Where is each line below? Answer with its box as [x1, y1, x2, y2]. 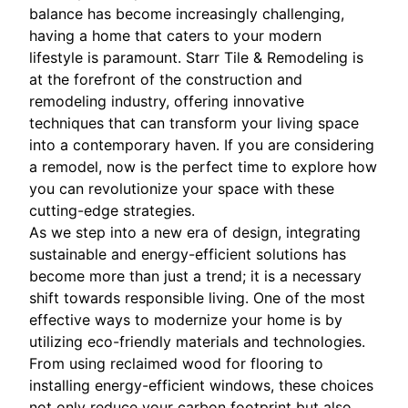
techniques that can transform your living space [29, 113, 359, 132]
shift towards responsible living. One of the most [29, 288, 365, 307]
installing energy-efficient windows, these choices [29, 375, 373, 394]
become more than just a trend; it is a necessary [29, 266, 362, 285]
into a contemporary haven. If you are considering [29, 135, 374, 154]
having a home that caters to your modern [29, 25, 321, 45]
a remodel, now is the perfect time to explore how [29, 157, 377, 176]
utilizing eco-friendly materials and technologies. [29, 331, 365, 351]
